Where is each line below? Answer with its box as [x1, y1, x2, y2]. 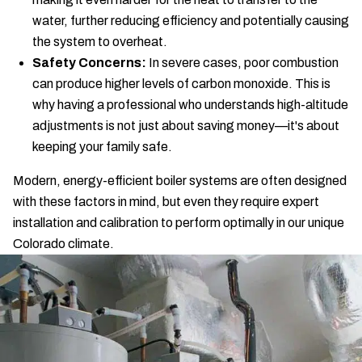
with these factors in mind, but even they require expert [13, 195, 319, 208]
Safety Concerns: [32, 56, 146, 69]
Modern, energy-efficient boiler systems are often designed [13, 174, 347, 187]
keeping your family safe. [32, 140, 172, 154]
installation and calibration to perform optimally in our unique [13, 216, 344, 229]
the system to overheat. [32, 35, 167, 48]
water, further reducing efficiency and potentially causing [32, 14, 349, 27]
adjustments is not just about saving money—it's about [32, 119, 339, 133]
